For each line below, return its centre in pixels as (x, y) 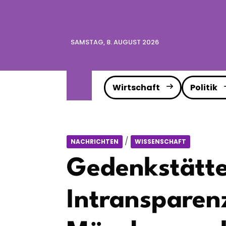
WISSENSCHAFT (160, 142)
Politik (204, 88)
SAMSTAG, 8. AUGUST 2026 (115, 42)
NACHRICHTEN (95, 142)
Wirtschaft (136, 88)
